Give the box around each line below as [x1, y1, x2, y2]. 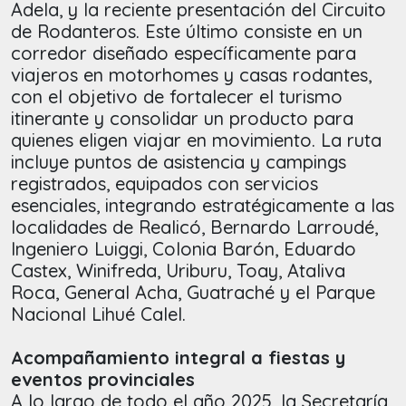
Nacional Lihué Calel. [11, 303, 186, 326]
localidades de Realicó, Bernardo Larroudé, [11, 216, 378, 239]
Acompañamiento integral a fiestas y [11, 346, 345, 370]
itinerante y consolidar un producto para [11, 107, 353, 130]
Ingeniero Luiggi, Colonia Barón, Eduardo [11, 237, 356, 261]
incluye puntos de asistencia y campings [11, 150, 346, 174]
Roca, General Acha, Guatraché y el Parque [11, 281, 375, 304]
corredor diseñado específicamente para [11, 42, 356, 65]
